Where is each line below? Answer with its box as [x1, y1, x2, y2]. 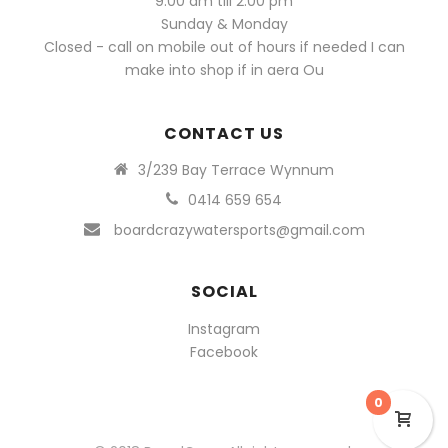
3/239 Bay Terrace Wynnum [138, 159, 335, 180]
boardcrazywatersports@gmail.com [113, 219, 365, 240]
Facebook [190, 341, 258, 362]
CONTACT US [164, 121, 284, 145]
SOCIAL [190, 279, 258, 303]
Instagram [188, 318, 260, 339]
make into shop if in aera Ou [124, 59, 324, 80]
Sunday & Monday [160, 13, 288, 34]
